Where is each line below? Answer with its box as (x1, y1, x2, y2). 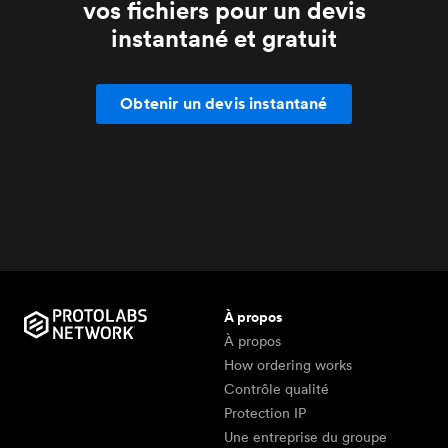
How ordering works (224, 355, 352, 374)
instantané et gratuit (111, 22, 337, 53)
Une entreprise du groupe (224, 427, 387, 446)
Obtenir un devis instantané (120, 92, 328, 114)
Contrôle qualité (224, 379, 329, 398)
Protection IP (224, 403, 306, 422)
